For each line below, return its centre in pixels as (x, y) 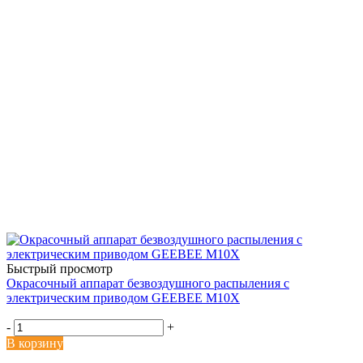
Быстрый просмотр (60, 268)
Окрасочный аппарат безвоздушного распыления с (148, 283)
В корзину (35, 343)
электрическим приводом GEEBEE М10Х (123, 297)
